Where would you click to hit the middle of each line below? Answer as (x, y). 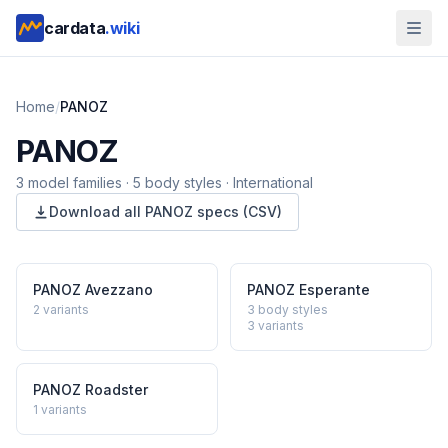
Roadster (116, 389)
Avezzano (119, 289)
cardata (75, 28)
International (273, 182)
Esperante (334, 289)
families (97, 182)
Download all (97, 211)
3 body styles (287, 309)
